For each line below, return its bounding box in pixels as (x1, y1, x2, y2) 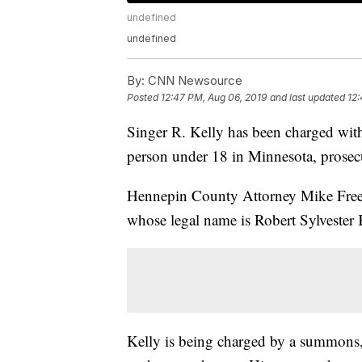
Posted (127, 91, 161, 104)
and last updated (270, 91, 345, 104)
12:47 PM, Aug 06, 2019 (161, 91, 267, 104)
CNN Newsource (145, 73, 242, 89)
